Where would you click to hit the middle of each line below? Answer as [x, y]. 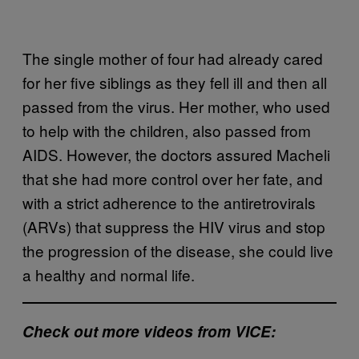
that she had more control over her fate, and [173, 178]
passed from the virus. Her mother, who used [176, 106]
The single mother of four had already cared [173, 58]
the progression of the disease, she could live [178, 250]
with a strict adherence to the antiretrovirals [169, 202]
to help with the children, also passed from [167, 130]
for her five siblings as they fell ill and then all [175, 82]
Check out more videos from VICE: [149, 331]
